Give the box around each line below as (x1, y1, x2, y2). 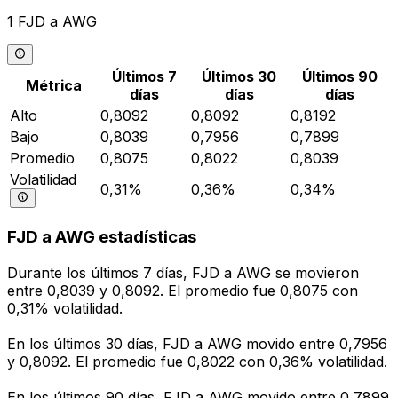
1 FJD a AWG (7, 12, 97, 31)
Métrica (25, 76, 82, 94)
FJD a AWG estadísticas (7, 227, 196, 248)
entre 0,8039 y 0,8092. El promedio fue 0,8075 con (7, 282, 358, 300)
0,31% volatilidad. (7, 299, 123, 318)
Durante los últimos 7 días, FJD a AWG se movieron (7, 264, 359, 283)
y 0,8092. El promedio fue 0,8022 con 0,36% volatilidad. (7, 353, 387, 371)
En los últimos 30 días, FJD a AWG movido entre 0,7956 (7, 335, 387, 354)
